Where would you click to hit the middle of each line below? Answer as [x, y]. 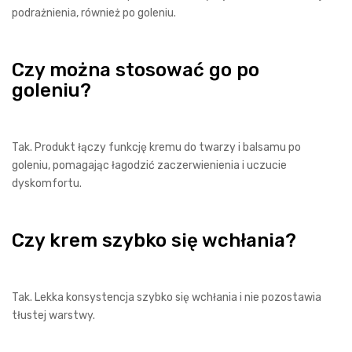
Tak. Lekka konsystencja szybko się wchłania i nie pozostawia [167, 297]
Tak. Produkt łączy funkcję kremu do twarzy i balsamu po [156, 147]
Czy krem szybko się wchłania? [154, 240]
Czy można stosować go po [136, 70]
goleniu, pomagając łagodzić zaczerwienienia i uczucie [149, 165]
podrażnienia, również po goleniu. [94, 13]
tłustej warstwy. [53, 315]
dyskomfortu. [47, 183]
